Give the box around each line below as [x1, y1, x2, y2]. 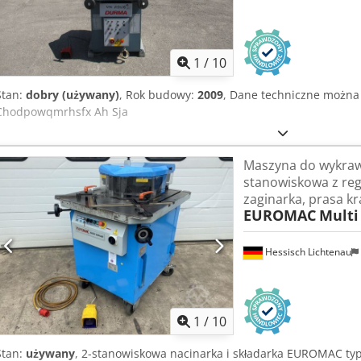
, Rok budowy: [119, 87, 197, 103]
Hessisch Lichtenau [262, 245, 351, 259]
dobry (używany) [26, 87, 119, 103]
